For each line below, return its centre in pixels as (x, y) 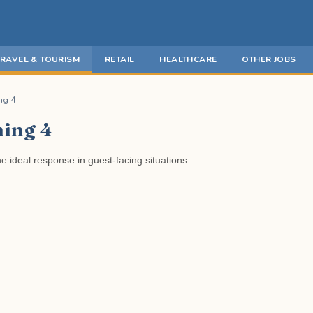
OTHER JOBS (269, 59)
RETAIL (120, 59)
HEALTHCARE (188, 59)
